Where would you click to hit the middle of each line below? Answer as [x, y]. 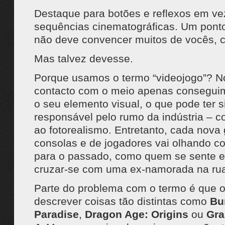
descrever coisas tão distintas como [122, 201]
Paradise [56, 214]
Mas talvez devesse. [83, 59]
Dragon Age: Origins [136, 214]
